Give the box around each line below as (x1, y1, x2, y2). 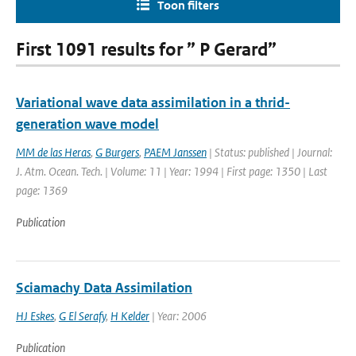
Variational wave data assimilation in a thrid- (16, 94, 290, 111)
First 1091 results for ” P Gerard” (16, 39, 277, 60)
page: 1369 (16, 183, 68, 198)
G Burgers (95, 145, 139, 160)
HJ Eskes (16, 308, 54, 323)
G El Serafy (59, 308, 106, 323)
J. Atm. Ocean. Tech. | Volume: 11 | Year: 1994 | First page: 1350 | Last (16, 164, 327, 179)
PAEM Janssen (144, 145, 207, 160)
